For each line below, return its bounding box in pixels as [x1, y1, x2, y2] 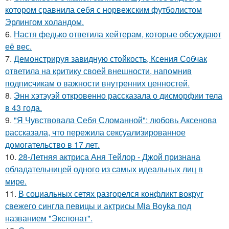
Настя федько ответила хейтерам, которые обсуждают [14, 28, 221, 40]
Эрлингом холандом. [5, 15, 84, 28]
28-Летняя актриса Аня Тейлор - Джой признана [18, 150, 200, 163]
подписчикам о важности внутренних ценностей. [5, 77, 190, 89]
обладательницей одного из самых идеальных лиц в [5, 163, 203, 175]
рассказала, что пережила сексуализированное [5, 126, 186, 138]
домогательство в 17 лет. [5, 138, 100, 150]
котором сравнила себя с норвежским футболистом [5, 3, 202, 15]
